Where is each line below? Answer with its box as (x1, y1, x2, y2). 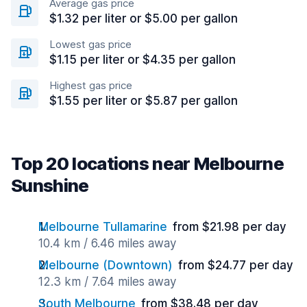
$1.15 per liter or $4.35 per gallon (49, 53, 236, 66)
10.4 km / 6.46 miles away (38, 236, 176, 250)
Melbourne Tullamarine (38, 220, 167, 234)
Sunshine (11, 175, 89, 196)
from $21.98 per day (173, 220, 286, 234)
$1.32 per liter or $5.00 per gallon (49, 12, 238, 25)
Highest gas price (49, 79, 132, 92)
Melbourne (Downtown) (38, 258, 173, 272)
